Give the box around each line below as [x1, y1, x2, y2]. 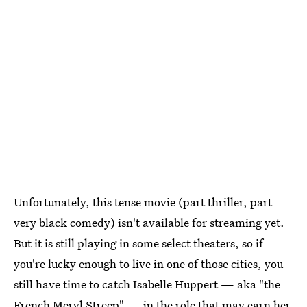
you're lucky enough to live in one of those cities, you [14, 256, 283, 271]
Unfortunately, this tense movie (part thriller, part [14, 194, 272, 210]
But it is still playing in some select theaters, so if [14, 235, 263, 251]
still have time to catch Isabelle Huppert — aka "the [14, 276, 280, 292]
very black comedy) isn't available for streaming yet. [14, 214, 284, 230]
